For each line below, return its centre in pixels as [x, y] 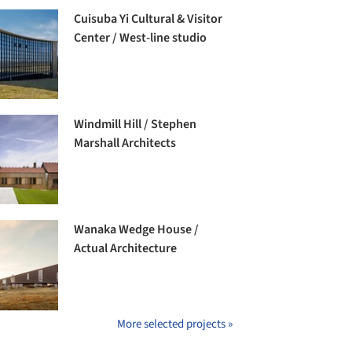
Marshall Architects [125, 143]
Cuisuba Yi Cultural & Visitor [148, 19]
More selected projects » [175, 324]
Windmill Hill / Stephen [136, 125]
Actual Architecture [126, 249]
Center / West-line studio [141, 38]
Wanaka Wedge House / [137, 230]
